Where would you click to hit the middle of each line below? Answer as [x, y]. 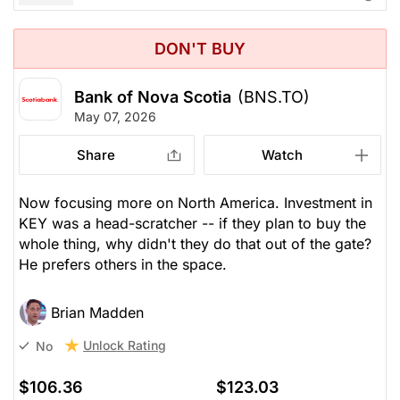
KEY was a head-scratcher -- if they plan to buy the [192, 224]
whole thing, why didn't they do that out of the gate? [195, 244]
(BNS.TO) [274, 97]
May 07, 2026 [115, 117]
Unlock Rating [125, 346]
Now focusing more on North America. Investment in [196, 203]
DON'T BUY [200, 48]
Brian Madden [97, 313]
